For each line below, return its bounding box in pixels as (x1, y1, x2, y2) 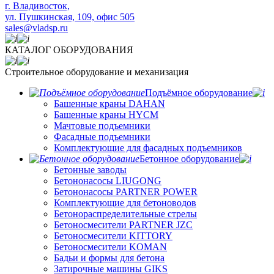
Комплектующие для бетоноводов (54, 198, 196, 208)
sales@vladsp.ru (5, 23, 68, 33)
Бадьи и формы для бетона (54, 253, 165, 263)
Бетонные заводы (54, 165, 127, 175)
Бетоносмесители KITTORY (54, 231, 172, 241)
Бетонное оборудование (139, 154, 239, 164)
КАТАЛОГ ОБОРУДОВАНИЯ (5, 45, 133, 55)
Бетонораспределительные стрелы (54, 209, 197, 219)
